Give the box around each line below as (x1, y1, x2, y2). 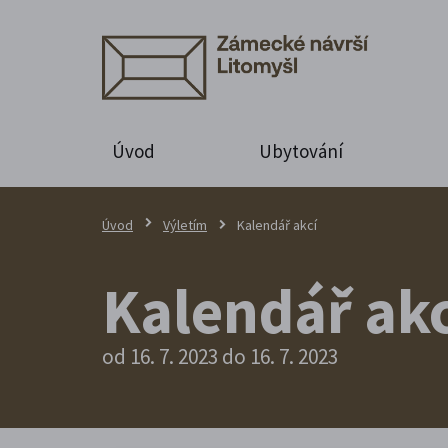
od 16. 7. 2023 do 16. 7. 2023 (102, 342, 338, 370)
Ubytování (258, 138, 343, 163)
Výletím (163, 215, 207, 234)
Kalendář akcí (237, 215, 317, 234)
